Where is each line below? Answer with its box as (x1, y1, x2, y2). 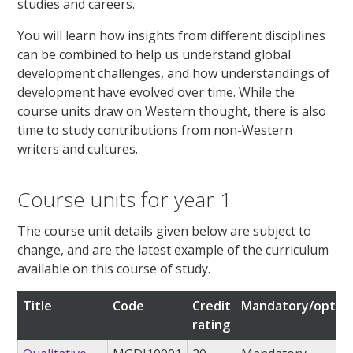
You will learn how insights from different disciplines (17, 27, 326, 45)
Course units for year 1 (17, 185, 232, 214)
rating (192, 315, 231, 333)
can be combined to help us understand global (17, 46, 292, 64)
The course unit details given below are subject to (17, 221, 312, 240)
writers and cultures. (17, 140, 139, 158)
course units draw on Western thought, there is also (17, 102, 327, 121)
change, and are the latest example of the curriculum (17, 240, 329, 258)
